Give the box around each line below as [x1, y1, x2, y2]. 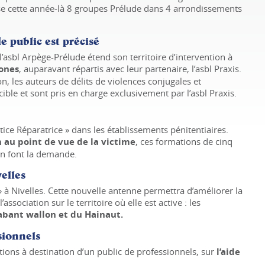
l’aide [216, 245, 240, 258]
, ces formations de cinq [135, 135, 232, 148]
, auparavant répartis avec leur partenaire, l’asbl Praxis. [19, 63, 241, 75]
